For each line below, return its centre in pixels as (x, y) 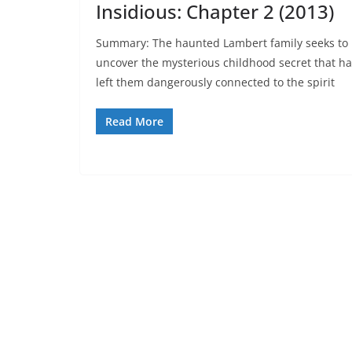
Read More (134, 121)
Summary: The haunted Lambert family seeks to (222, 42)
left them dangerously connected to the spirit (215, 82)
